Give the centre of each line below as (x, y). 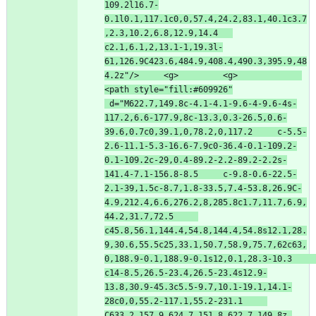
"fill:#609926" (198, 89)
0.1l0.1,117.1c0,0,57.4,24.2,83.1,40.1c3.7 (206, 19)
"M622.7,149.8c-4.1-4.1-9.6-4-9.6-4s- (208, 103)
